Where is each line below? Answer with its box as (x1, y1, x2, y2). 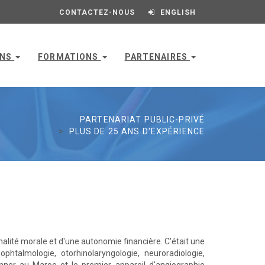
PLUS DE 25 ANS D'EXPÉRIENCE (69, 127, 205, 136)
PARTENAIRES (124, 52, 190, 62)
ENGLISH (160, 8, 196, 17)
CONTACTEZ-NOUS (59, 8, 135, 17)
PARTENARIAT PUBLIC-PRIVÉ (80, 115, 205, 124)
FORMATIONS (38, 52, 101, 62)
